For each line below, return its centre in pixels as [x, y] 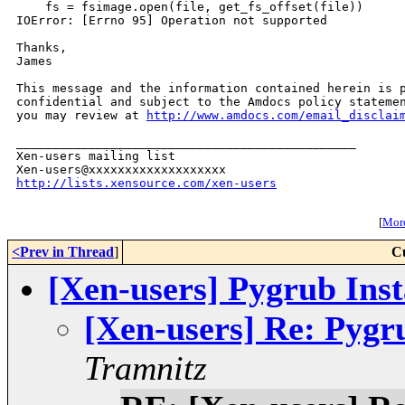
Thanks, [42, 48]
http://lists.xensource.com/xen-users [146, 184]
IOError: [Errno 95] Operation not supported [172, 21]
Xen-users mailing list [96, 156]
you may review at [81, 116]
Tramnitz [146, 368]
